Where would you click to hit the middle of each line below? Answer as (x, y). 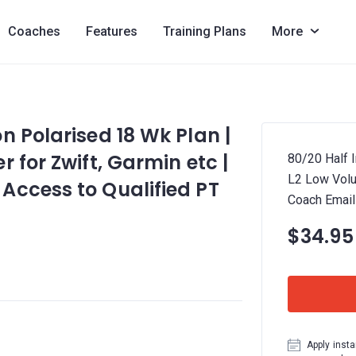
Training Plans (204, 31)
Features (111, 31)
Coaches (34, 31)
